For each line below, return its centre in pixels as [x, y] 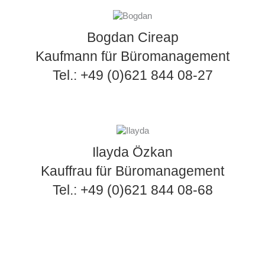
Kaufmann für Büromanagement [132, 56]
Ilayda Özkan [132, 152]
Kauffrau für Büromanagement [132, 171]
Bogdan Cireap [132, 37]
